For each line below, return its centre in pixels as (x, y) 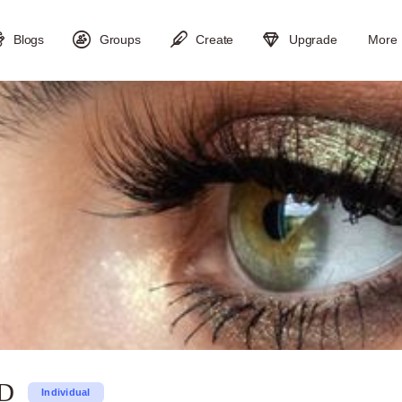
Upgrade (313, 39)
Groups (120, 39)
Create (215, 39)
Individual (66, 392)
